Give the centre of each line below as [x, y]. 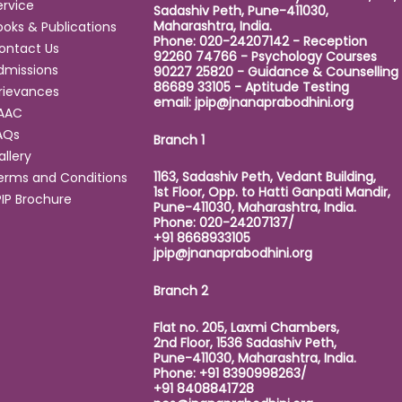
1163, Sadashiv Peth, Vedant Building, [264, 177]
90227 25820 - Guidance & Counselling [275, 72]
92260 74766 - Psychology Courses [265, 57]
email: [174, 103]
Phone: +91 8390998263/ [230, 374]
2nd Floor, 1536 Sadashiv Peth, [245, 343]
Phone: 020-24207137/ [223, 223]
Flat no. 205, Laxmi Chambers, [246, 328]
